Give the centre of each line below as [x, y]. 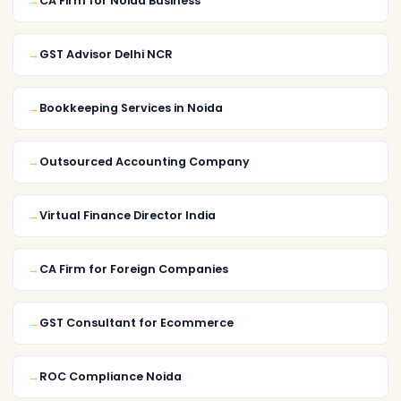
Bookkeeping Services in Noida [131, 107]
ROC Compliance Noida [111, 376]
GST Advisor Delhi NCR [106, 54]
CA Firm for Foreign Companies [134, 269]
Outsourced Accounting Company [145, 161]
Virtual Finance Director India [128, 215]
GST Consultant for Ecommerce [137, 322]
